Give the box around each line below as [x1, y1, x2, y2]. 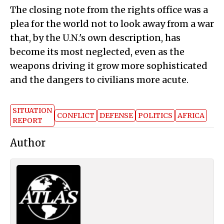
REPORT [12, 116, 42, 125]
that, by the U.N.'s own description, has [10, 32, 180, 44]
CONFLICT [57, 111, 94, 120]
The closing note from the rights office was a [10, 4, 208, 16]
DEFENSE [99, 111, 133, 120]
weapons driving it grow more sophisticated [10, 60, 207, 72]
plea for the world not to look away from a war [10, 18, 214, 30]
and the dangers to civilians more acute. [10, 74, 188, 86]
